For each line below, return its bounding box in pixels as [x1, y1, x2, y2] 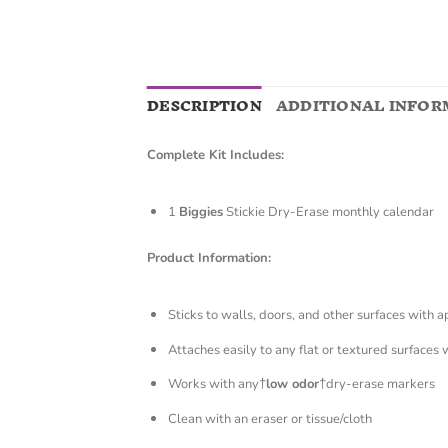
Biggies [178, 203, 223, 222]
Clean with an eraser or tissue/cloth [167, 410, 372, 429]
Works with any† [167, 375, 266, 394]
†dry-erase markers [318, 375, 435, 394]
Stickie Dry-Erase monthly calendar [222, 203, 434, 222]
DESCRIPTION [147, 89, 262, 123]
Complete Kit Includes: [147, 146, 284, 165]
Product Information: [147, 249, 271, 268]
